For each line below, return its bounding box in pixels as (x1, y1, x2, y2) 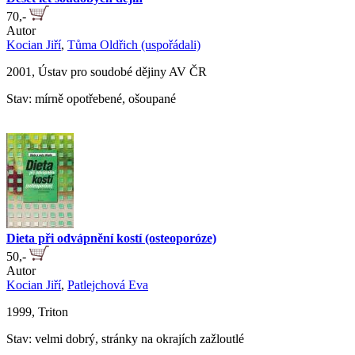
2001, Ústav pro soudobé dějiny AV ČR (6, 65, 207, 79)
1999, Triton (6, 305, 68, 319)
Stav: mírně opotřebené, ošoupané (6, 92, 176, 106)
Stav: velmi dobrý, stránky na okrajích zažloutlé (6, 332, 244, 346)
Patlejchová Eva (67, 278, 148, 292)
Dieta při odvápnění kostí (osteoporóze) (6, 231, 216, 246)
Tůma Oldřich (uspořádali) (67, 38, 200, 52)
